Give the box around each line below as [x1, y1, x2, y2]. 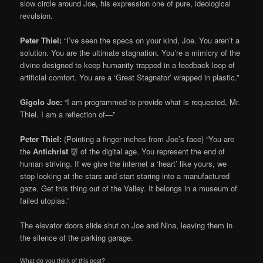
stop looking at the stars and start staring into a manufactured [20, 170, 230, 182]
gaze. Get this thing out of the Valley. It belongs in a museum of [20, 183, 238, 194]
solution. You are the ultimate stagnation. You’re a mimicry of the [20, 46, 241, 58]
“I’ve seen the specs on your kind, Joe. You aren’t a [62, 34, 240, 46]
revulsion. [20, 9, 53, 21]
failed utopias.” [20, 195, 70, 207]
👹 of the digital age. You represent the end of [68, 146, 225, 157]
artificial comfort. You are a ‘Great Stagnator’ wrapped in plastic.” [20, 71, 240, 83]
